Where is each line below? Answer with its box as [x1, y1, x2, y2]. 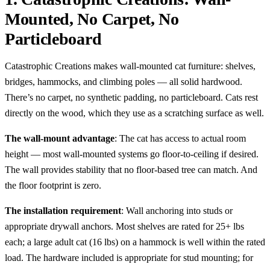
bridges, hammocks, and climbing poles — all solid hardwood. [5, 76, 242, 87]
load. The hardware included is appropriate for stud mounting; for [5, 252, 253, 263]
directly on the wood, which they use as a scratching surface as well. [5, 107, 264, 118]
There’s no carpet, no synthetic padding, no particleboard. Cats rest [5, 92, 258, 102]
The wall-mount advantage [5, 133, 115, 143]
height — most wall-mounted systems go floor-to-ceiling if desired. [5, 148, 259, 159]
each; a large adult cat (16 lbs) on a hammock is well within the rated [5, 236, 265, 247]
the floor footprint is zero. [5, 180, 101, 190]
